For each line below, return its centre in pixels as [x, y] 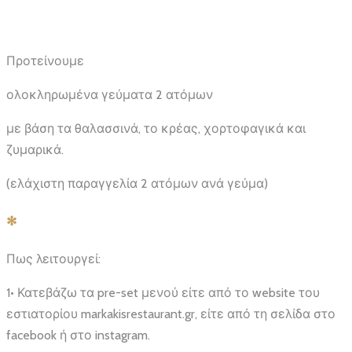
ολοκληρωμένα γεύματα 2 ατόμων [110, 94]
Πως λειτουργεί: [53, 259]
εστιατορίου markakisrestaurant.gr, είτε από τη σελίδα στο [171, 314]
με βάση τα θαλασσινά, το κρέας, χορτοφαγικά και [156, 128]
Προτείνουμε [45, 60]
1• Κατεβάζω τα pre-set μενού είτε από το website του [163, 293]
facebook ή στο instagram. [78, 335]
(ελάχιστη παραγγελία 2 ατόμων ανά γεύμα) [137, 183]
